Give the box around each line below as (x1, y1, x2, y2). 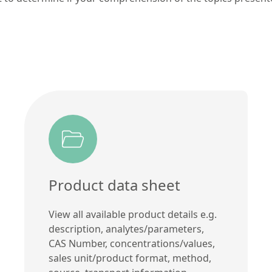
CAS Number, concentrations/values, (49, 236, 215, 250)
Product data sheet (49, 174, 180, 195)
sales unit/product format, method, (49, 251, 211, 265)
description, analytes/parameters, (49, 222, 204, 236)
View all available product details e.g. (49, 207, 217, 221)
